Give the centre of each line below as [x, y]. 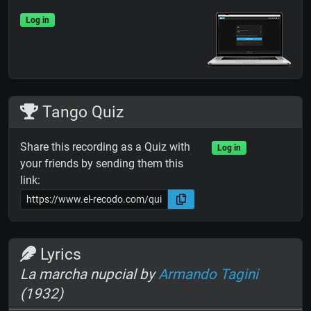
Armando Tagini [208, 275]
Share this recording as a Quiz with [105, 147]
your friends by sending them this [102, 164]
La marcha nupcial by [89, 275]
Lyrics [59, 254]
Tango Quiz [81, 112]
